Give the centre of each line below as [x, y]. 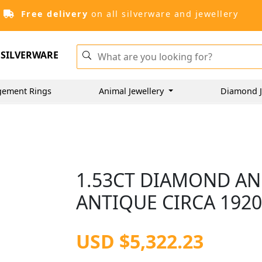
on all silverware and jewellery [163, 14]
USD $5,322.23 [140, 241]
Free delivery [54, 14]
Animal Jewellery [132, 91]
